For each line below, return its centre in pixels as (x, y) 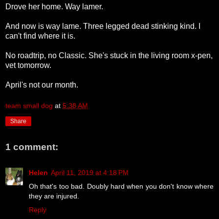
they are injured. (54, 196)
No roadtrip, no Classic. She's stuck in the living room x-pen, (109, 55)
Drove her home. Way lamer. (54, 6)
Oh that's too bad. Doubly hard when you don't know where (121, 186)
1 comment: (32, 147)
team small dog (29, 106)
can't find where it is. (40, 36)
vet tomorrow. (28, 65)
